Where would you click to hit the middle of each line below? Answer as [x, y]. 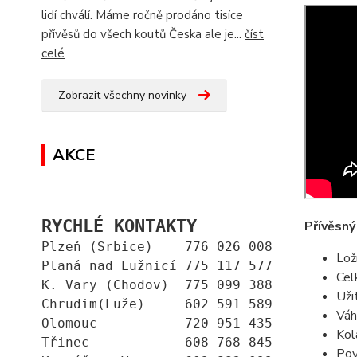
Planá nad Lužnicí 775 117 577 [157, 265]
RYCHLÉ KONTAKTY [119, 225]
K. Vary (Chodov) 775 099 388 [157, 284]
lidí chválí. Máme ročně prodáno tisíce [142, 15]
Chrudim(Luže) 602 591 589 [157, 304]
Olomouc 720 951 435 [157, 323]
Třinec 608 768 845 [157, 342]
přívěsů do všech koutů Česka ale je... [143, 34]
